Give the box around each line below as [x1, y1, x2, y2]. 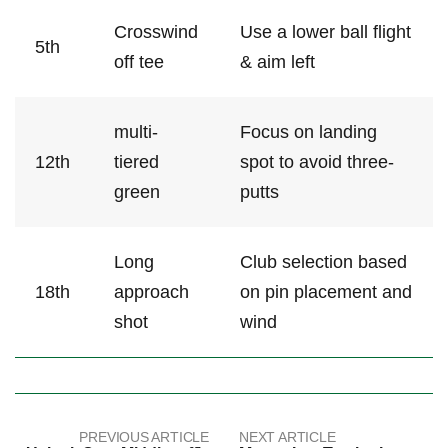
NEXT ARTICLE [239, 429, 336, 446]
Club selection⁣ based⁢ [240, 252, 407, 273]
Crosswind [114, 22, 198, 43]
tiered [114, 152, 159, 173]
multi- [114, 122, 158, 143]
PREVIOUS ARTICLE [79, 429, 209, 446]
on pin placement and [240, 282, 412, 303]
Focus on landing [240, 122, 377, 143]
